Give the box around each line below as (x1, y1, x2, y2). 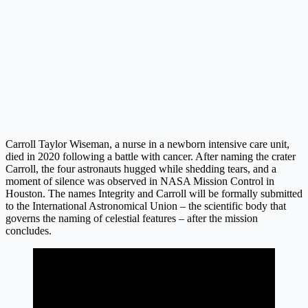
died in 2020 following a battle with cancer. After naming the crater (5, 150, 296, 162)
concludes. (5, 224, 52, 236)
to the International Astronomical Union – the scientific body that (5, 199, 286, 212)
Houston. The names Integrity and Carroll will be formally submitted (5, 187, 302, 199)
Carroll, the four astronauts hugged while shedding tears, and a (5, 162, 276, 175)
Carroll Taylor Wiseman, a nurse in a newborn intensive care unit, (5, 137, 289, 150)
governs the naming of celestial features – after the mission (5, 212, 258, 224)
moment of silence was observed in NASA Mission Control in (5, 175, 274, 187)
